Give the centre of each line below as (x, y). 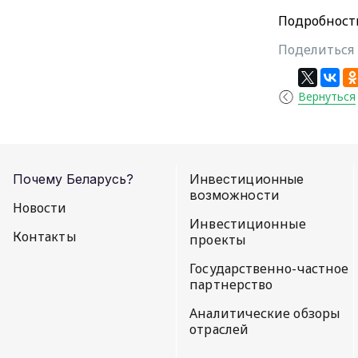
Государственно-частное (269, 268)
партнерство (231, 284)
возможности (234, 195)
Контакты (45, 236)
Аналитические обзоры (265, 313)
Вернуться (327, 96)
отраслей (219, 329)
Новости (40, 207)
